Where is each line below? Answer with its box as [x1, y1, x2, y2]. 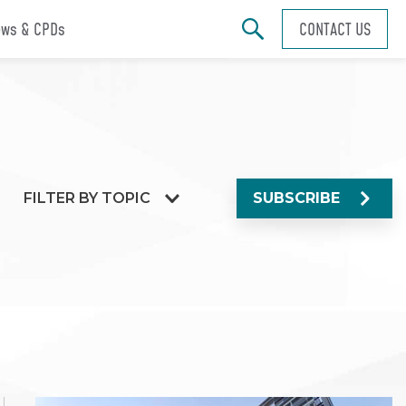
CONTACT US [299, 19, 371, 39]
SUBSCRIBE [253, 188, 340, 207]
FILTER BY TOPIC [23, 188, 150, 207]
